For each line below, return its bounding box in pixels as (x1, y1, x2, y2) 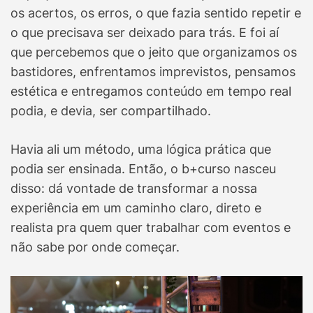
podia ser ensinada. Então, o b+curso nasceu (10, 161, 276, 177)
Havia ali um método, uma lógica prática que (10, 142, 271, 157)
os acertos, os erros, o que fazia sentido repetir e (10, 6, 301, 21)
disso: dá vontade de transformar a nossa (10, 181, 257, 196)
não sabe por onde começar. (10, 240, 183, 255)
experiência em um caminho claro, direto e (10, 201, 261, 216)
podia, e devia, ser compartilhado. (10, 103, 214, 119)
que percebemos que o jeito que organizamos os (10, 45, 297, 60)
